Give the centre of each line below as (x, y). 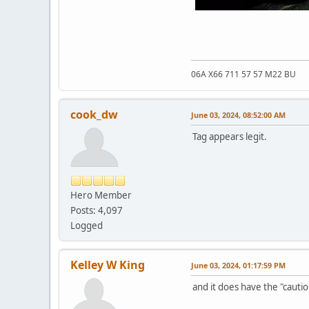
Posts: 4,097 (97, 211)
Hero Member (101, 196)
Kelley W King (108, 265)
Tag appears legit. (230, 137)
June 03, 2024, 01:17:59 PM (238, 266)
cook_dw (94, 115)
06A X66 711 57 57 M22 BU (243, 74)
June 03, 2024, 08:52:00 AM (238, 115)
